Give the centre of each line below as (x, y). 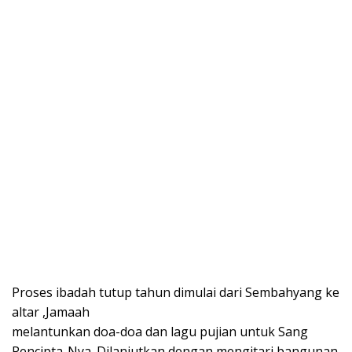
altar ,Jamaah (51, 312)
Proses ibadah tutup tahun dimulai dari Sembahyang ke (176, 293)
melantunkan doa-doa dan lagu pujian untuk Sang (160, 332)
